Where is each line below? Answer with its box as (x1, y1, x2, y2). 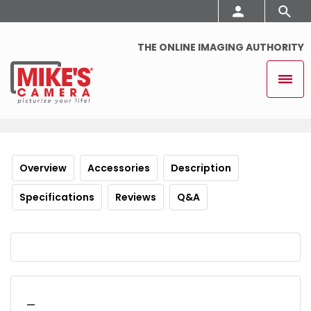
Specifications (19, 190, 94, 204)
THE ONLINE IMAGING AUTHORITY (137, 40, 304, 54)
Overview (19, 160, 67, 175)
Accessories (87, 160, 150, 175)
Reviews (115, 190, 156, 204)
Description (171, 160, 231, 175)
